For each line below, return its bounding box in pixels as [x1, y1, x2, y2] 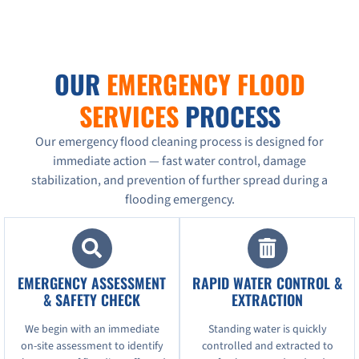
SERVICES [79, 96, 179, 135]
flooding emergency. [124, 190, 235, 208]
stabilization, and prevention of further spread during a [31, 171, 328, 189]
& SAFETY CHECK [43, 288, 140, 310]
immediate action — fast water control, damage [53, 151, 306, 170]
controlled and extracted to [201, 337, 333, 354]
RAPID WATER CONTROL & [192, 272, 342, 293]
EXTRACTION [232, 288, 303, 310]
